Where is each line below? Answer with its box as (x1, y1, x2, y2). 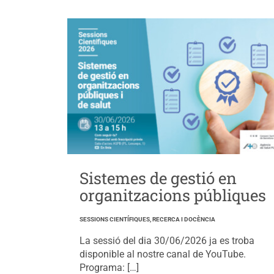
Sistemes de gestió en (79, 168, 237, 189)
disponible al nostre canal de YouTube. (79, 248, 246, 261)
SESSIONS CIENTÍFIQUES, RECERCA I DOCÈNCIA (79, 216, 215, 223)
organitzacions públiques (79, 185, 266, 206)
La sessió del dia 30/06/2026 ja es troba (79, 235, 254, 247)
